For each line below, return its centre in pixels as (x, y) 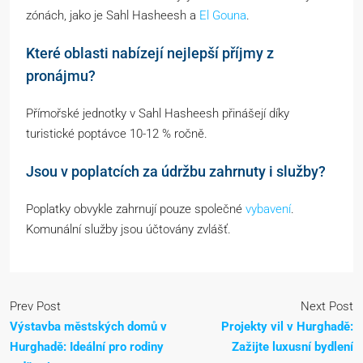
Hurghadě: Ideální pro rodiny (87, 346)
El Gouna (223, 15)
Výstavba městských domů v (88, 326)
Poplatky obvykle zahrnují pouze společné (136, 209)
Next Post (327, 306)
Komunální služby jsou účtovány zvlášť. (128, 229)
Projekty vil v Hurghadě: (287, 326)
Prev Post (35, 306)
